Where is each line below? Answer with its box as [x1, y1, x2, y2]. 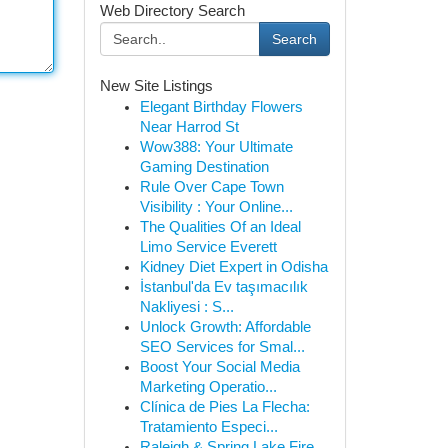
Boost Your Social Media [139, 359, 300, 375]
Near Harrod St [139, 119, 239, 135]
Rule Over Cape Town [139, 179, 284, 195]
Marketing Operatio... [139, 379, 277, 395]
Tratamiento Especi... [139, 419, 278, 435]
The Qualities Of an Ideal [139, 219, 301, 235]
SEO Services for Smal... [139, 339, 305, 355]
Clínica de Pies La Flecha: [139, 399, 310, 415]
